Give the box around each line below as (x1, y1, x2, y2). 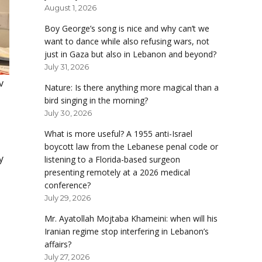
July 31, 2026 (44, 62, 89, 72)
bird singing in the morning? (44, 95, 148, 106)
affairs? (44, 239, 71, 250)
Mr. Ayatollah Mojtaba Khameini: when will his (44, 213, 218, 225)
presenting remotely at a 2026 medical (44, 167, 190, 178)
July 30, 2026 (44, 108, 92, 118)
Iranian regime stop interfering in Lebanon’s (44, 226, 209, 237)
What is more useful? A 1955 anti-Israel (44, 128, 192, 140)
